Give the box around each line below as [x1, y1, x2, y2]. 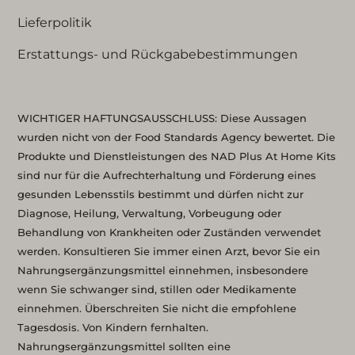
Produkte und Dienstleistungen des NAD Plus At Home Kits [17, 149, 337, 162]
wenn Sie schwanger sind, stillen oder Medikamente [17, 282, 297, 296]
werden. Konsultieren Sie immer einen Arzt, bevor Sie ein [17, 244, 321, 258]
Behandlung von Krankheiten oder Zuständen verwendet [17, 225, 322, 239]
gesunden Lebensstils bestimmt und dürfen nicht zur [17, 187, 304, 200]
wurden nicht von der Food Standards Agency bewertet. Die [17, 130, 336, 143]
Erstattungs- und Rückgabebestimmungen [17, 46, 299, 62]
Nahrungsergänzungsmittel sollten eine [17, 339, 231, 353]
